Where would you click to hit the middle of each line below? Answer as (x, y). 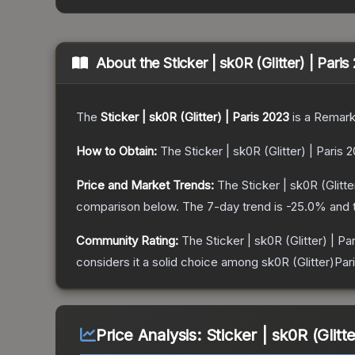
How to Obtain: (116, 151)
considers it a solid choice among (169, 262)
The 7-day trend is (234, 207)
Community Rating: (127, 241)
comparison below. (128, 207)
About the (130, 63)
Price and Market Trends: (145, 185)
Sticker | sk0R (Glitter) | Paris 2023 (195, 117)
